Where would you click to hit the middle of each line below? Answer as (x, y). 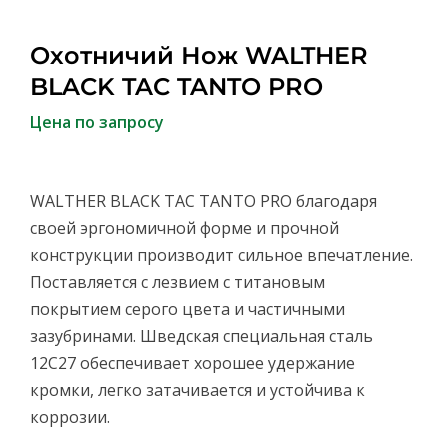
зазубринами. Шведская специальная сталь (201, 336)
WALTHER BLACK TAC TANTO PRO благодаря (203, 201)
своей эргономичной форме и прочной (184, 228)
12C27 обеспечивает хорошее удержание (192, 363)
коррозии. (70, 417)
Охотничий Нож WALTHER (199, 56)
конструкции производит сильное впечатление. (221, 255)
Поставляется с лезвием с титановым (177, 282)
